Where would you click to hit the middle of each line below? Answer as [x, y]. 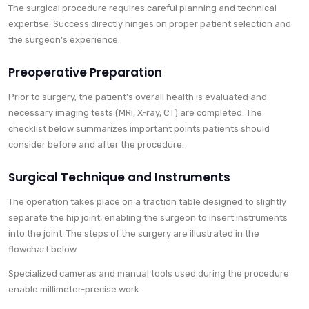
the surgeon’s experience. [64, 40]
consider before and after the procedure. [96, 145]
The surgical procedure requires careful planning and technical [142, 8]
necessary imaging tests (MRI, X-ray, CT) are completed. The [135, 113]
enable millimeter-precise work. [75, 290]
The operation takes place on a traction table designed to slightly [147, 202]
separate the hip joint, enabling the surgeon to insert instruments [148, 218]
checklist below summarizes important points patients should [139, 129]
